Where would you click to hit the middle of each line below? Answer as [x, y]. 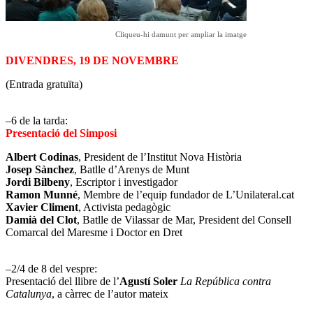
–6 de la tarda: [37, 120]
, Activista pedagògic [124, 207]
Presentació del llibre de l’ [63, 281]
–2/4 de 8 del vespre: [51, 268]
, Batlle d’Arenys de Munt [132, 169]
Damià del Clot [41, 219]
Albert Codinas [42, 156]
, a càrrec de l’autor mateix [110, 293]
